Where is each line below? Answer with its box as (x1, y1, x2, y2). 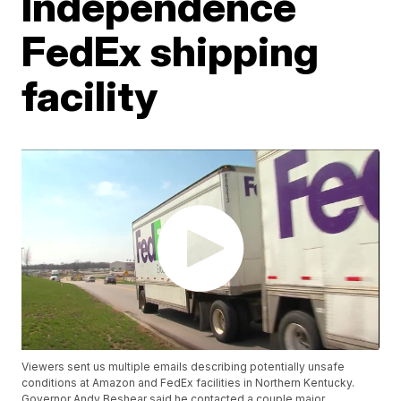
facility (21, 71, 158, 121)
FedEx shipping (21, 26, 320, 76)
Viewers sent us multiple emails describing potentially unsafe (21, 360, 346, 374)
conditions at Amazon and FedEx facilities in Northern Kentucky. (21, 376, 355, 390)
